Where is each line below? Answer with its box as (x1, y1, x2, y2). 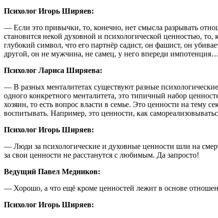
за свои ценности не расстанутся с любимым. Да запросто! (4, 150, 199, 159)
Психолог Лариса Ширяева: (4, 66, 102, 74)
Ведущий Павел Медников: (4, 167, 100, 176)
